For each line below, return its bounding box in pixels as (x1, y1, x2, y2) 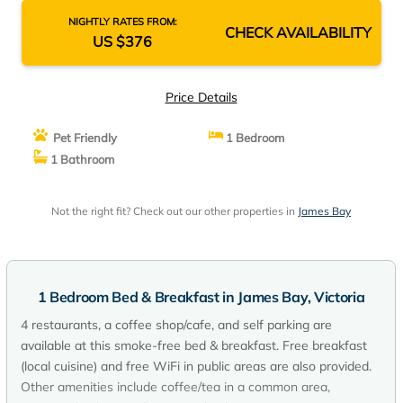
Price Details (165, 89, 237, 105)
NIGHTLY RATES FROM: (67, 15, 177, 28)
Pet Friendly (47, 130, 117, 145)
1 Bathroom (47, 152, 114, 166)
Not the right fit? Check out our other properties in (51, 204, 298, 218)
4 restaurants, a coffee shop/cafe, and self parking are (21, 317, 332, 333)
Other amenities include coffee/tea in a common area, (21, 379, 330, 395)
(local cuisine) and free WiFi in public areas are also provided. (21, 358, 372, 374)
